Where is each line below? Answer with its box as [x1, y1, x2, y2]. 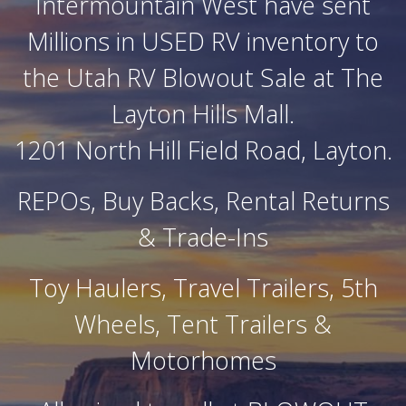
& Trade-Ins [138, 219, 268, 254]
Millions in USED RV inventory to [27, 24, 379, 58]
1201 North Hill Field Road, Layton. [14, 132, 392, 167]
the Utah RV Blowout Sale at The [23, 60, 383, 94]
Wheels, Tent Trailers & [74, 306, 332, 341]
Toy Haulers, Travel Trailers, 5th [28, 270, 378, 304]
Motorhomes [130, 343, 276, 377]
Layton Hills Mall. [111, 96, 295, 130]
